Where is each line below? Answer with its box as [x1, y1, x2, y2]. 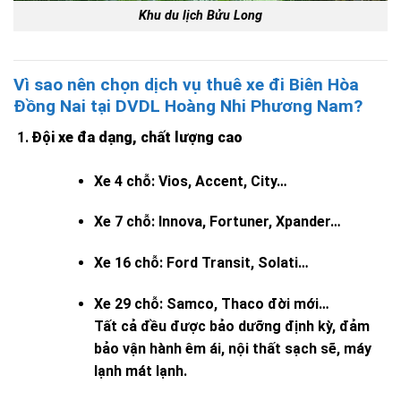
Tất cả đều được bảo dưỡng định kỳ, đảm [93, 318, 370, 336]
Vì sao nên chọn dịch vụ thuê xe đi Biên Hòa [13, 74, 359, 96]
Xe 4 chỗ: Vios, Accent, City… [93, 172, 287, 190]
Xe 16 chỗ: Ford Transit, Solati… [93, 254, 309, 272]
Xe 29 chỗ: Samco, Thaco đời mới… [93, 295, 329, 313]
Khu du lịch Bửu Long [139, 8, 262, 24]
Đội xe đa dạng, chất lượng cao [31, 128, 243, 146]
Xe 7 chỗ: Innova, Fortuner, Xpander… [93, 213, 341, 231]
